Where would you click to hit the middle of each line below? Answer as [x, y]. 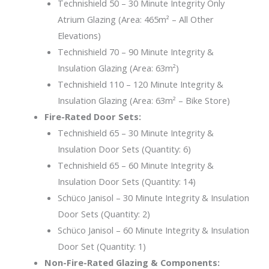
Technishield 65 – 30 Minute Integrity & [135, 133]
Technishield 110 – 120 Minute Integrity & [140, 84]
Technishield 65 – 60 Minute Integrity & [135, 165]
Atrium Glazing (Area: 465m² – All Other [135, 20]
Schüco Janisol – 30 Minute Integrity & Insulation [153, 198]
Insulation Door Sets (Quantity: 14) [126, 182]
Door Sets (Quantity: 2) [104, 214]
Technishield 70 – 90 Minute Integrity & [135, 52]
